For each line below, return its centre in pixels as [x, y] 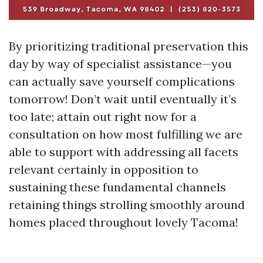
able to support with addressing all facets [124, 152]
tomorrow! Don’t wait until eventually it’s [123, 99]
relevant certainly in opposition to [104, 170]
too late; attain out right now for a [103, 117]
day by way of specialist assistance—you [120, 64]
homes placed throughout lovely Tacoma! [124, 222]
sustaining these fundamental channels [117, 187]
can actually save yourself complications [122, 82]
